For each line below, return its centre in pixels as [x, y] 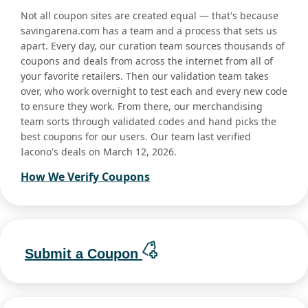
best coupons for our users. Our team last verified [136, 137]
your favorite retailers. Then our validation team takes [145, 76]
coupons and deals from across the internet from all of [147, 61]
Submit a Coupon [84, 253]
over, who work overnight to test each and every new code [154, 91]
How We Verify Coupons [85, 177]
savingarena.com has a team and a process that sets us [149, 31]
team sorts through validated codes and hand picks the [148, 122]
